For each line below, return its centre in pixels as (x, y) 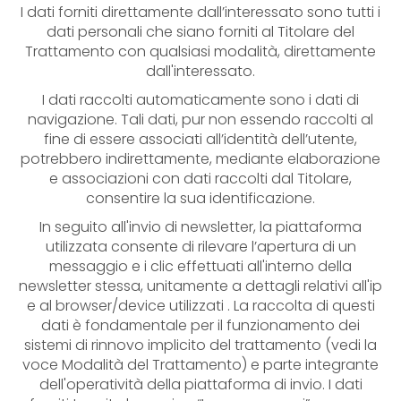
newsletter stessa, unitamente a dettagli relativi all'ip (200, 286)
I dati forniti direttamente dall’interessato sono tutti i (200, 12)
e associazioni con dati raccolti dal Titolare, (200, 179)
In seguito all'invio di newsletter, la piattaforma (200, 227)
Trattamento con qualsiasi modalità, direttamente (200, 51)
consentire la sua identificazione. (200, 198)
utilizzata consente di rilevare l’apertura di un (200, 247)
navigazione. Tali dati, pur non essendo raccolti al (200, 119)
